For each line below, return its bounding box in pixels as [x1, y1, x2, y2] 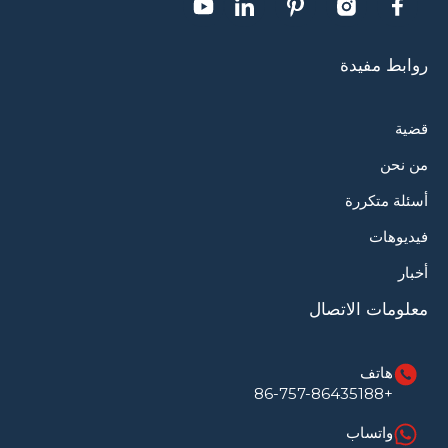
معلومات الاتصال [309, 299, 428, 320]
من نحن [380, 155, 428, 175]
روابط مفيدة [340, 55, 428, 76]
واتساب [346, 423, 393, 443]
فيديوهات [369, 227, 428, 247]
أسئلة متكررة [345, 191, 428, 211]
